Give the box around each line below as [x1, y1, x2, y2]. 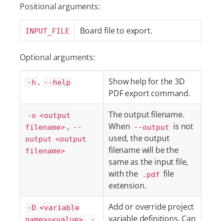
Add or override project [109, 201, 194, 212]
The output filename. [109, 109, 184, 120]
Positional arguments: [20, 1, 100, 12]
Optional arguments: [20, 52, 95, 63]
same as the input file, [109, 156, 188, 167]
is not [171, 121, 194, 132]
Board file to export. [80, 25, 152, 36]
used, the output [109, 133, 170, 144]
